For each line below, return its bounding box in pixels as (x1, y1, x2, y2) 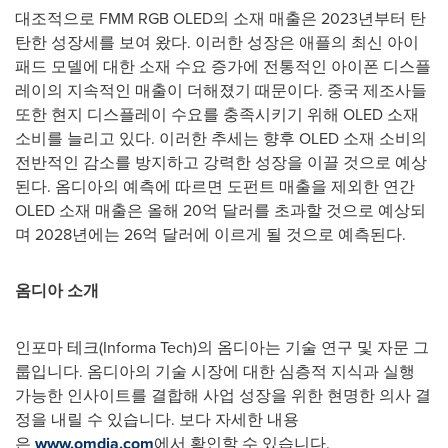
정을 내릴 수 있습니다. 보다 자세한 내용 (15, 407, 299, 430)
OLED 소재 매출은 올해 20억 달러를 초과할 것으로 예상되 (15, 198, 426, 221)
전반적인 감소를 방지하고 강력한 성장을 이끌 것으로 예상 (15, 150, 427, 173)
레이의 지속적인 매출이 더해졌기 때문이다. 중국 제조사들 (15, 78, 427, 101)
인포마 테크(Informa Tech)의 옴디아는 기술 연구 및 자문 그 (15, 335, 429, 358)
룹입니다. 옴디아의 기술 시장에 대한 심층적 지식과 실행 (15, 359, 415, 382)
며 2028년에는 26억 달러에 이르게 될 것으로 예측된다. (15, 222, 406, 245)
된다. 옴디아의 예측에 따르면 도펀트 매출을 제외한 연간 (15, 174, 415, 197)
